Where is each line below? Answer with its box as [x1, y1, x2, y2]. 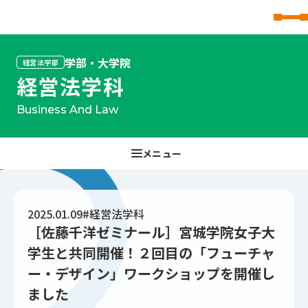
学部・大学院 [65, 54, 131, 71]
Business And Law [16, 102, 118, 116]
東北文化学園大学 [6, 16, 94, 33]
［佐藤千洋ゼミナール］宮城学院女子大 [27, 222, 275, 242]
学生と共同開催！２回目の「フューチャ [27, 243, 275, 263]
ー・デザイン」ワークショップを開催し [27, 263, 275, 283]
